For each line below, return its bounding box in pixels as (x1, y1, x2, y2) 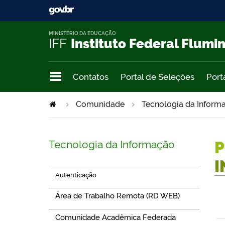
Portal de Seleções (121, 71, 194, 82)
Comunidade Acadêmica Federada (55, 212, 176, 222)
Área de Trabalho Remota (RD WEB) (55, 191, 180, 201)
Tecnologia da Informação (49, 138, 175, 151)
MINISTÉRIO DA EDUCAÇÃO (49, 31, 116, 37)
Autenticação (55, 171, 96, 179)
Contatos (73, 71, 108, 82)
